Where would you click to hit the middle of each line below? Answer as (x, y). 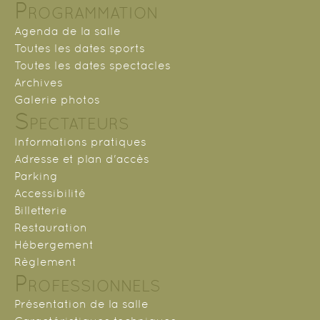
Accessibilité (50, 194)
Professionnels (87, 284)
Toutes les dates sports (80, 49)
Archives (39, 83)
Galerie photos (57, 100)
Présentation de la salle (81, 304)
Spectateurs (72, 121)
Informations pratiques (80, 142)
